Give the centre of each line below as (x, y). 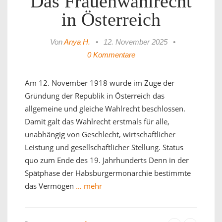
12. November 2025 (136, 42)
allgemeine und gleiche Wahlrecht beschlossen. (105, 109)
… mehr (88, 186)
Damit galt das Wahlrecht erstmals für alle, (97, 122)
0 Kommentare (111, 55)
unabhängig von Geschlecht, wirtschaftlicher (100, 135)
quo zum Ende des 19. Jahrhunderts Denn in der (107, 160)
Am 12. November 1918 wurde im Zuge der (100, 83)
